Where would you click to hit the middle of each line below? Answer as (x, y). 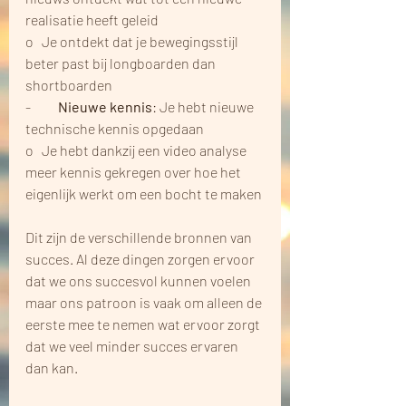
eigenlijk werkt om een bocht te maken (144, 194)
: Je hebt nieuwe (204, 107)
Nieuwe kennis (104, 107)
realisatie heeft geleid (92, 20)
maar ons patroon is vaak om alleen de (145, 303)
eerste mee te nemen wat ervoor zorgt (144, 324)
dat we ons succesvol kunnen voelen (140, 281)
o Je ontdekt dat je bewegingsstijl (133, 42)
